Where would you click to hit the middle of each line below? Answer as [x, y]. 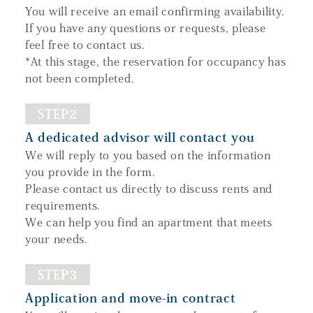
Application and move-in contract [131, 297]
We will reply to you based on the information [148, 155]
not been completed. [80, 78]
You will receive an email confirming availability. [155, 11]
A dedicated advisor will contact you [140, 137]
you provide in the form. [90, 172]
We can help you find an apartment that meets [149, 222]
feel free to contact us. [85, 44]
